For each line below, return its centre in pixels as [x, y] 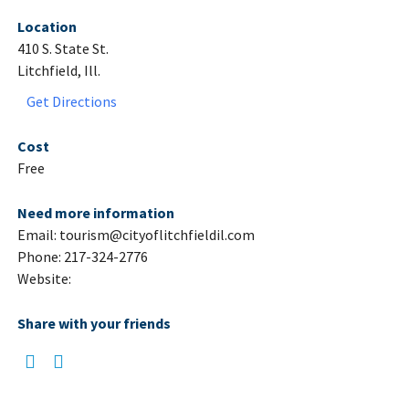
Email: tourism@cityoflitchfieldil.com [136, 235]
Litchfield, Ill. [58, 71]
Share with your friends [94, 324]
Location [47, 27]
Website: [44, 279]
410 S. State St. [63, 49]
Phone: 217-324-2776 [82, 257]
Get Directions [71, 102]
